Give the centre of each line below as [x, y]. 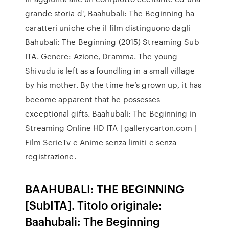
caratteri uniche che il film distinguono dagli [108, 28]
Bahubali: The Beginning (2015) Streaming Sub [112, 42]
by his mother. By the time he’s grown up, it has [113, 85]
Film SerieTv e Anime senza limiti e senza [101, 142]
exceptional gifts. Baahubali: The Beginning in [111, 113]
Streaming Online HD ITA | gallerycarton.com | [111, 128]
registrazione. [51, 156]
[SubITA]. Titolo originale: [94, 205]
